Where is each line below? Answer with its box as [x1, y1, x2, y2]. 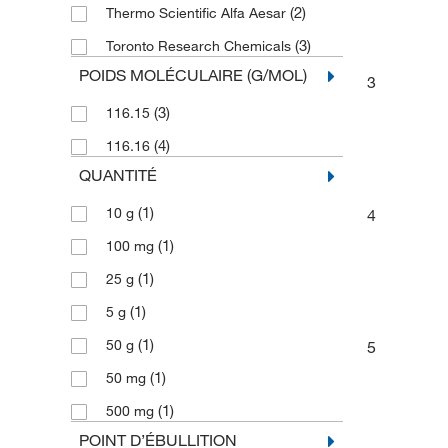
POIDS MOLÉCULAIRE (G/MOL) [78, 65, 307, 85]
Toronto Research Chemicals [105, 37, 295, 55]
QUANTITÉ [78, 165, 157, 185]
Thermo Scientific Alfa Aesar [105, 4, 290, 22]
